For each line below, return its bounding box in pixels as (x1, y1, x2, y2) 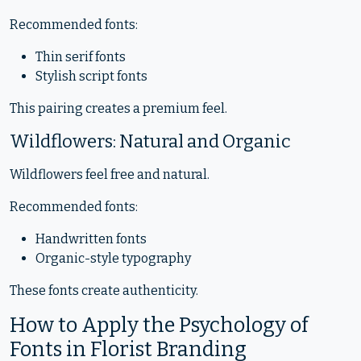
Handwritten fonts (35, 231, 147, 247)
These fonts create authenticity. (10, 283, 198, 298)
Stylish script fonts (35, 68, 147, 84)
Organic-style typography (35, 251, 191, 266)
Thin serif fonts (35, 49, 126, 64)
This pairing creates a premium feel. (10, 101, 227, 116)
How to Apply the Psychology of (10, 313, 308, 338)
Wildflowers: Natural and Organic (10, 131, 291, 152)
